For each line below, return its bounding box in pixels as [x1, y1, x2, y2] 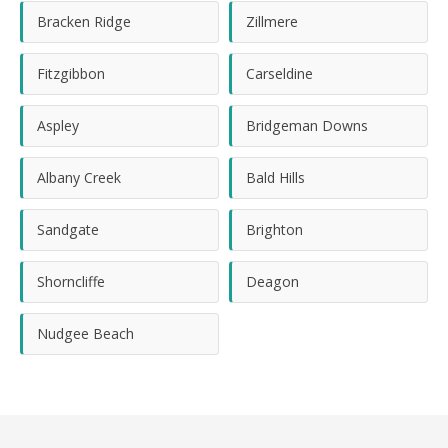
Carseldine [246, 64, 313, 83]
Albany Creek [37, 168, 121, 187]
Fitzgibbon [37, 64, 105, 83]
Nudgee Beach [37, 324, 134, 343]
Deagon [246, 272, 299, 291]
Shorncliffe [37, 272, 105, 291]
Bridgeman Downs [246, 116, 368, 135]
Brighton [246, 220, 303, 239]
